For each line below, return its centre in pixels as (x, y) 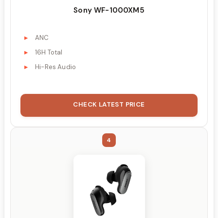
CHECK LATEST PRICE (109, 105)
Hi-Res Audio (56, 67)
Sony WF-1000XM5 (109, 10)
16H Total (49, 53)
